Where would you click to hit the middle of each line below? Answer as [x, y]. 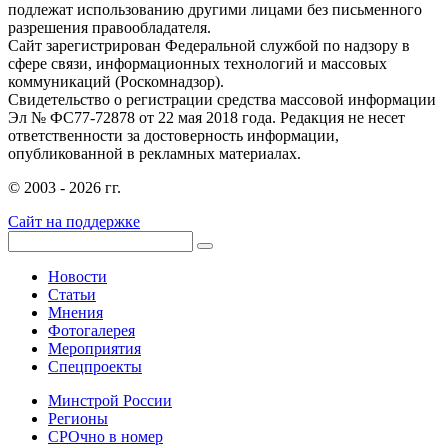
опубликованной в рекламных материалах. [154, 154]
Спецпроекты [95, 367]
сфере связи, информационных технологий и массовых [197, 64]
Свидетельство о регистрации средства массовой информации [222, 100]
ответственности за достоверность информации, [173, 136]
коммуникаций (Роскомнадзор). [116, 82]
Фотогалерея [91, 331]
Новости [77, 277]
